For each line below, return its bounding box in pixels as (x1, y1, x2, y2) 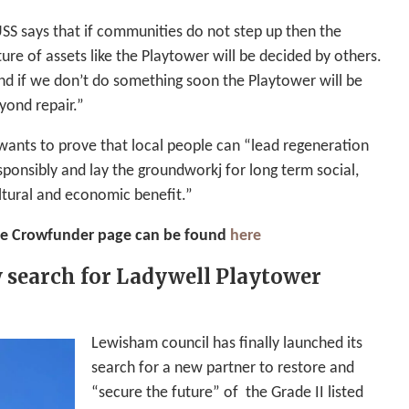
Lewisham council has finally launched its (91, 335, 362, 353)
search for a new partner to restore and (91, 360, 354, 378)
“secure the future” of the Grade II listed (91, 384, 363, 403)
